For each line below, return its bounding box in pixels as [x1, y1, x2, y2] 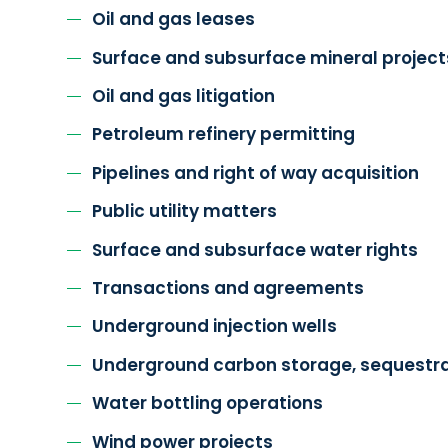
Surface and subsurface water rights [92, 237, 419, 262]
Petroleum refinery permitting [92, 122, 356, 147]
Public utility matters [92, 199, 278, 224]
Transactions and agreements [92, 276, 365, 300]
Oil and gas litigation [92, 84, 276, 109]
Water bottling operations [92, 391, 324, 416]
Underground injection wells [92, 314, 338, 339]
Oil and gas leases [92, 7, 256, 32]
